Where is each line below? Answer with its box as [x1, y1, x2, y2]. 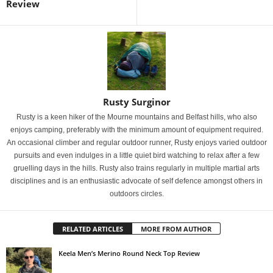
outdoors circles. [109, 190, 164, 198]
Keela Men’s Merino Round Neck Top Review [58, 249, 200, 258]
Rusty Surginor [102, 96, 171, 108]
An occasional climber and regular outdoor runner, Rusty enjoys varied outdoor [6, 138, 267, 147]
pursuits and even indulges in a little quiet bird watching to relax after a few [13, 151, 260, 160]
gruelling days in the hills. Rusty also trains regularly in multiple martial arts [13, 164, 260, 172]
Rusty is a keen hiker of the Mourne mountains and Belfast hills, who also [16, 113, 257, 121]
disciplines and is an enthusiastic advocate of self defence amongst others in [10, 177, 263, 185]
